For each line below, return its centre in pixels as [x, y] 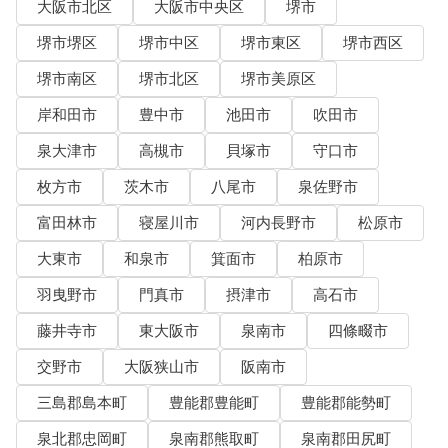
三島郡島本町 [81, 403]
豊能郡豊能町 [213, 403]
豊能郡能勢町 [345, 403]
